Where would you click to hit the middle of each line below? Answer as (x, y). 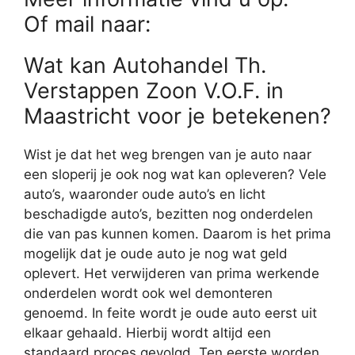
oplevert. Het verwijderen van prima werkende (172, 274)
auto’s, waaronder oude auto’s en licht (145, 195)
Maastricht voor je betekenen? (177, 116)
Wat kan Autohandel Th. (145, 66)
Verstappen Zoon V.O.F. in (154, 91)
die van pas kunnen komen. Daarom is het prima (177, 234)
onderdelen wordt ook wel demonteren (148, 294)
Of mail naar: (90, 25)
